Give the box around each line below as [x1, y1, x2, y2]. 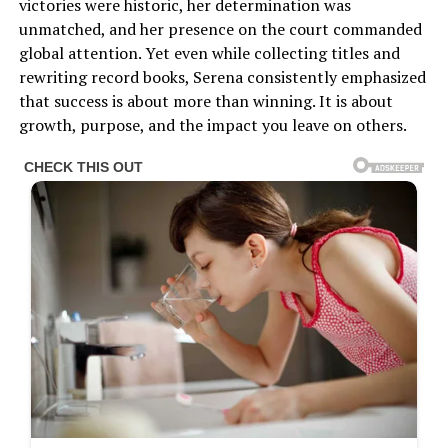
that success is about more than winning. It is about [18, 89, 393, 112]
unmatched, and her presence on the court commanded [18, 17, 422, 40]
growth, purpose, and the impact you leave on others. [18, 113, 407, 136]
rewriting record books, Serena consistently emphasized [18, 65, 426, 88]
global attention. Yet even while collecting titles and [18, 41, 400, 64]
